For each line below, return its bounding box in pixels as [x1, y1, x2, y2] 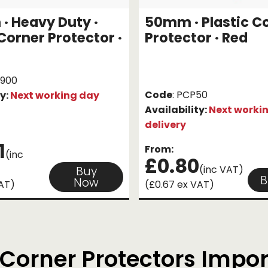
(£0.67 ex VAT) [145, 178, 214, 192]
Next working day [10, 89, 99, 103]
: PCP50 [172, 88, 208, 102]
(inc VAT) [199, 163, 243, 177]
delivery [145, 118, 186, 132]
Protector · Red [145, 28, 248, 48]
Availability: [145, 103, 209, 117]
